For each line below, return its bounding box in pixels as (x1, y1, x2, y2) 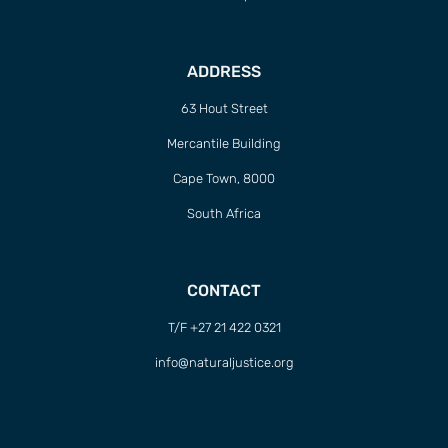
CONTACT (187, 280, 261, 300)
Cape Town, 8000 (173, 170, 275, 186)
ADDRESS (187, 61, 261, 81)
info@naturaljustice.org (154, 354, 294, 370)
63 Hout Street (180, 100, 268, 116)
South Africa (187, 205, 261, 221)
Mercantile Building (167, 135, 281, 151)
